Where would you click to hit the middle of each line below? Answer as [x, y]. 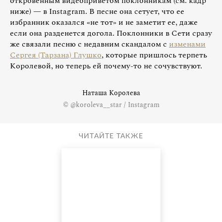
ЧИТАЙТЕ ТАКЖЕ [111, 136]
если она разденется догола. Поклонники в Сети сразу [111, 33]
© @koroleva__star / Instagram [111, 105]
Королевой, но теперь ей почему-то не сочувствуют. [106, 66]
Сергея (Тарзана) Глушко [56, 55]
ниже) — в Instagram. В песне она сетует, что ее [97, 11]
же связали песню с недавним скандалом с [89, 44]
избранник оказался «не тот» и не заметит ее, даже [104, 22]
